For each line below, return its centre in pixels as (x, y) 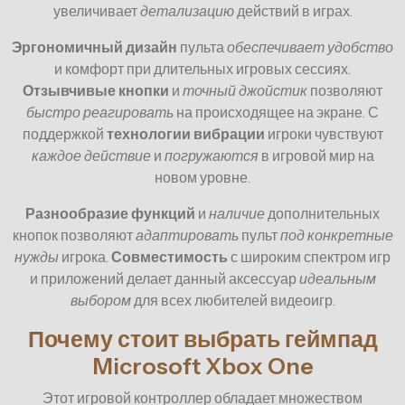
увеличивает (96, 11)
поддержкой (64, 134)
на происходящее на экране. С (276, 113)
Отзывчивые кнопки (96, 91)
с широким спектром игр (309, 257)
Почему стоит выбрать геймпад (202, 339)
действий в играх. (293, 11)
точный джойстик (245, 91)
